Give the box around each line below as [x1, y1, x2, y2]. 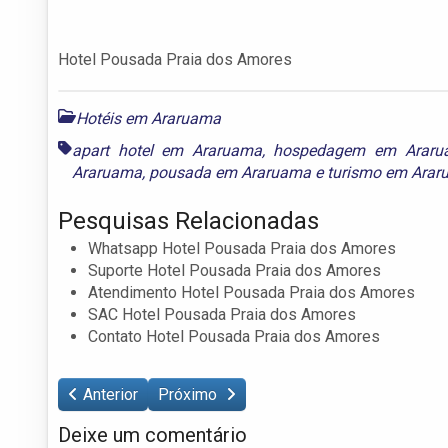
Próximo [158, 384, 221, 404]
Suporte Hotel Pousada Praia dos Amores [88, 260, 381, 280]
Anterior [83, 384, 138, 404]
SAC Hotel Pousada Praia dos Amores [88, 304, 356, 324]
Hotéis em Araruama [76, 108, 221, 128]
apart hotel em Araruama [72, 140, 262, 160]
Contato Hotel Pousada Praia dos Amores [88, 326, 380, 346]
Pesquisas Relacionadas [58, 206, 319, 235]
